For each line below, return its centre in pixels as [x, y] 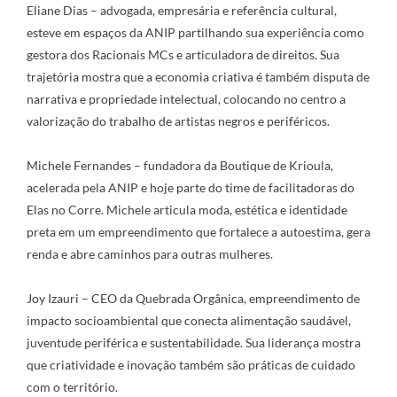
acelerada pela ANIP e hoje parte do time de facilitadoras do [191, 187]
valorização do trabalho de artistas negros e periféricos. [178, 121]
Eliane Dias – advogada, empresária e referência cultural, [182, 10]
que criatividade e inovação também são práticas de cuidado [191, 365]
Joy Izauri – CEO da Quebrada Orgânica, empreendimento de [193, 298]
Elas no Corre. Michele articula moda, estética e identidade [187, 210]
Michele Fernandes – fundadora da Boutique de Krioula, [180, 165]
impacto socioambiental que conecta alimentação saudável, [189, 320]
